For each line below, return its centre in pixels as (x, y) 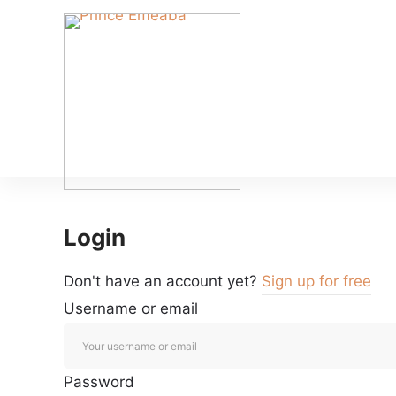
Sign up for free (316, 281)
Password (99, 382)
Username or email (131, 308)
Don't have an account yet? (163, 281)
